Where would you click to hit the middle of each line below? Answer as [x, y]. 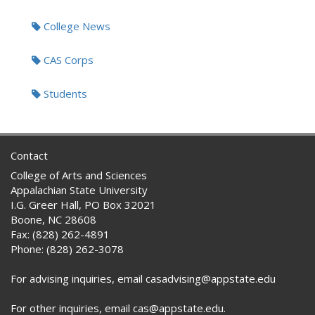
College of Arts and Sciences [79, 175]
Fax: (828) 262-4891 [60, 234]
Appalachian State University [79, 190]
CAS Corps [67, 60]
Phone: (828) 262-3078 [67, 249]
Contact [29, 155]
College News [76, 26]
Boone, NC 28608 [53, 219]
